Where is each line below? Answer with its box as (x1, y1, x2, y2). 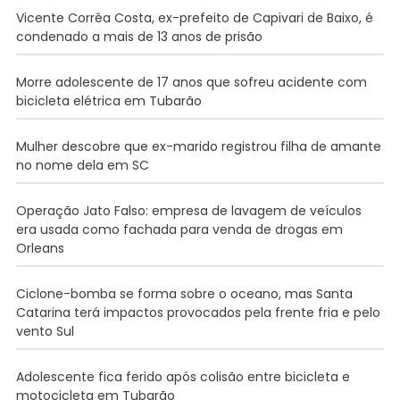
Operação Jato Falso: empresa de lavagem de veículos (15, 201, 362, 220)
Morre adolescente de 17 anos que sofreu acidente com (15, 72, 367, 91)
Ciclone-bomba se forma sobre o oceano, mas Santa (15, 284, 353, 303)
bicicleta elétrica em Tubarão (15, 91, 202, 110)
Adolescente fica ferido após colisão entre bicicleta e (15, 367, 350, 386)
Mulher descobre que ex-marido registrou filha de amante (15, 137, 381, 155)
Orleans (15, 238, 64, 257)
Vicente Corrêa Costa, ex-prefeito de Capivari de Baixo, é (15, 8, 373, 27)
